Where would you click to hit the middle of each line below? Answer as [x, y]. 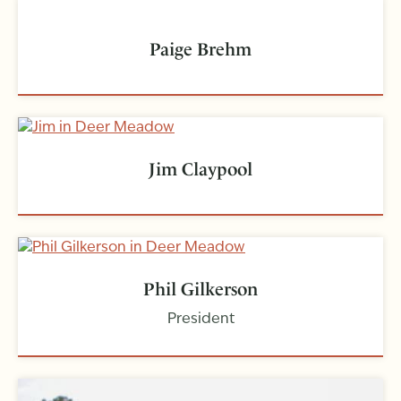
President [200, 320]
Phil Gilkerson [200, 290]
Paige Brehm [200, 49]
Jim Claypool [200, 169]
